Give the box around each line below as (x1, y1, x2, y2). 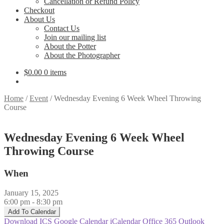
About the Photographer (44, 51, 120, 59)
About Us (24, 15, 55, 23)
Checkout (24, 6, 54, 14)
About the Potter (44, 42, 96, 50)
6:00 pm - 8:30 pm (4, 197, 62, 206)
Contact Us (44, 24, 79, 32)
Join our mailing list (44, 33, 106, 41)
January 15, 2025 (4, 188, 66, 197)
